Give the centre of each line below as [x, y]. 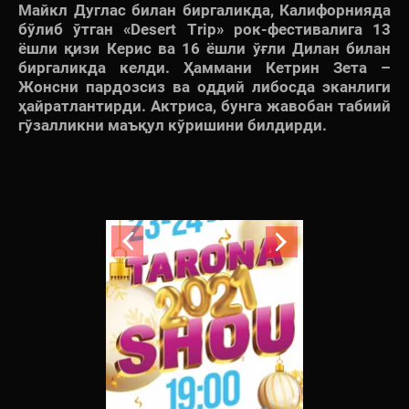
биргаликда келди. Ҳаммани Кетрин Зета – [204, 67]
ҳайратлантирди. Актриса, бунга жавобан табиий [204, 105]
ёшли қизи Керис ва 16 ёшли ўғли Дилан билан [204, 48]
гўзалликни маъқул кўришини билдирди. [173, 125]
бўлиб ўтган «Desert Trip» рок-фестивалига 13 [204, 29]
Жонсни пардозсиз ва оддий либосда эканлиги [204, 86]
